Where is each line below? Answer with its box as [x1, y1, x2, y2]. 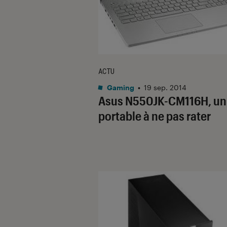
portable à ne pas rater [98, 108, 211, 123]
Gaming [105, 83, 134, 92]
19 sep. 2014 [144, 83, 186, 92]
